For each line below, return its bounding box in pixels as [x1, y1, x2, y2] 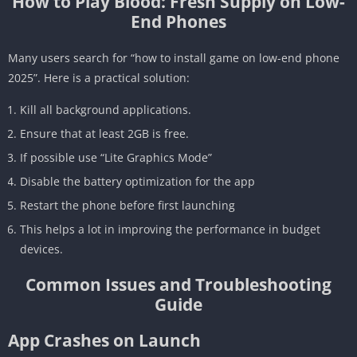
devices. [20, 241, 63, 257]
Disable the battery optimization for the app [20, 173, 255, 189]
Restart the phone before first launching [20, 197, 235, 213]
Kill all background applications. [20, 101, 191, 117]
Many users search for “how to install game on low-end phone [8, 49, 339, 65]
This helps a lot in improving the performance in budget [20, 221, 320, 237]
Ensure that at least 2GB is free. [20, 125, 189, 141]
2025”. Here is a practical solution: [8, 69, 190, 85]
